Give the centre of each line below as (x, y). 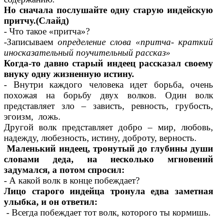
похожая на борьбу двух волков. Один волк (108, 95)
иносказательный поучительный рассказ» (87, 53)
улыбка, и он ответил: (51, 202)
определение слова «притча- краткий (133, 42)
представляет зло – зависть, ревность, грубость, (108, 106)
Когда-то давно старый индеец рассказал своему (108, 63)
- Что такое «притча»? (47, 31)
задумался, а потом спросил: (64, 170)
